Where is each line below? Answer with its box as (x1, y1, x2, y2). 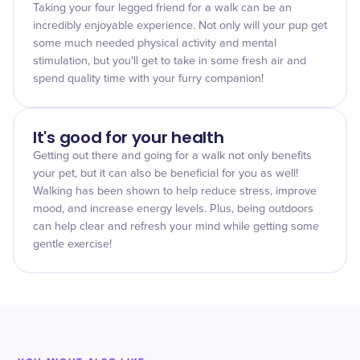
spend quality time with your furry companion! (33, 73, 264, 84)
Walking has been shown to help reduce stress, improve (33, 186, 317, 197)
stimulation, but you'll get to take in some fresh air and (33, 55, 306, 67)
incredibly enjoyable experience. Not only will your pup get (33, 20, 327, 31)
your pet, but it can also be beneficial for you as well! (33, 168, 298, 179)
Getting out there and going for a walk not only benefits (33, 150, 312, 162)
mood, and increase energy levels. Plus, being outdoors (33, 203, 313, 215)
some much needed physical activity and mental (33, 38, 276, 49)
